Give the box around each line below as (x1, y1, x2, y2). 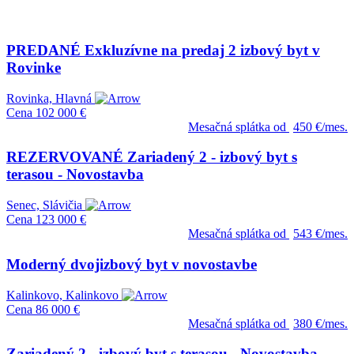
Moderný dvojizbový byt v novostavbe (6, 255, 257, 273)
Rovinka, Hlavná (6, 91, 92, 105)
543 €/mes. (293, 227, 348, 241)
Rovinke (6, 59, 61, 76)
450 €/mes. (293, 119, 348, 134)
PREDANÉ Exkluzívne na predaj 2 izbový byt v (6, 42, 320, 58)
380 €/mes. (293, 316, 348, 330)
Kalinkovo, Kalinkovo (6, 288, 119, 302)
